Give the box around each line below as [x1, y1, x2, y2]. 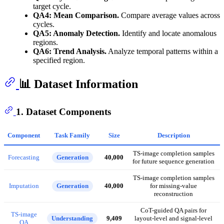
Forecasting [8, 153, 39, 161]
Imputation [8, 182, 39, 190]
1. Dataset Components [15, 106, 111, 117]
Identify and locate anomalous [120, 28, 216, 37]
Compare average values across [119, 10, 220, 19]
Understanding [51, 214, 93, 222]
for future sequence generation [132, 157, 214, 165]
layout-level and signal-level [134, 214, 212, 222]
